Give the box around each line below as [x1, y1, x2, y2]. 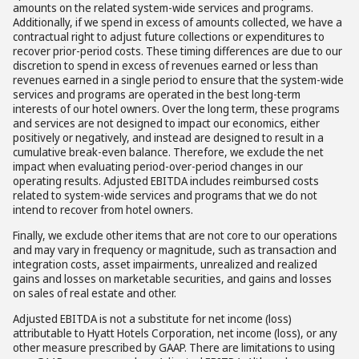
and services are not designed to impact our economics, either [13, 115, 320, 131]
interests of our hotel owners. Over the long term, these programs [13, 101, 340, 116]
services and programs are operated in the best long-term [13, 87, 301, 102]
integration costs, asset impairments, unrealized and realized [13, 256, 317, 272]
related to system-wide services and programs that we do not [13, 188, 317, 203]
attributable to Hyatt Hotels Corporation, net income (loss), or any [13, 325, 337, 341]
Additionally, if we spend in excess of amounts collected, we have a [13, 14, 342, 30]
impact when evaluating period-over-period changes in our [13, 159, 303, 174]
